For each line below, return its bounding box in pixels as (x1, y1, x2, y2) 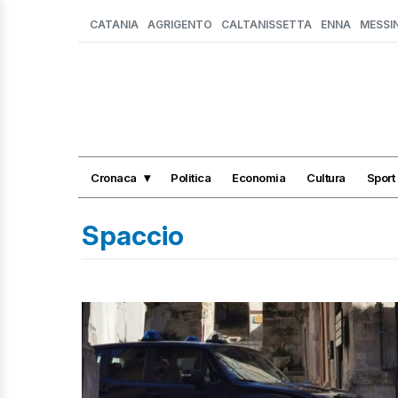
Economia (232, 170, 285, 185)
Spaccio (82, 219, 184, 251)
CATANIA (90, 18, 139, 31)
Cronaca (91, 170, 137, 185)
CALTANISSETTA (221, 18, 312, 31)
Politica (171, 170, 211, 185)
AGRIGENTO (147, 18, 212, 31)
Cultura (306, 170, 346, 185)
